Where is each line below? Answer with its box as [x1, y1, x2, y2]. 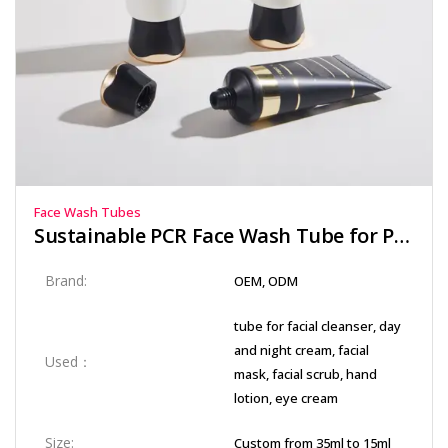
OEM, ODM [234, 272, 298, 290]
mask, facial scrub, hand [234, 365, 377, 383]
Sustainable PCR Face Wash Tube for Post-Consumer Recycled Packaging [393, 222, 410, 249]
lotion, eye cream [234, 389, 338, 407]
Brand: [45, 271, 87, 290]
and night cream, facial [234, 341, 369, 359]
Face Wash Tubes [34, 203, 141, 221]
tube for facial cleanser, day [234, 317, 401, 335]
